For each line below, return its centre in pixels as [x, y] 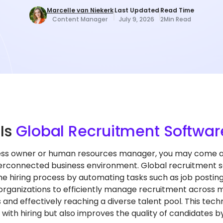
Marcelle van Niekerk [80, 10]
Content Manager [80, 19]
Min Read [177, 19]
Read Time [177, 10]
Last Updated [137, 10]
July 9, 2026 [137, 19]
